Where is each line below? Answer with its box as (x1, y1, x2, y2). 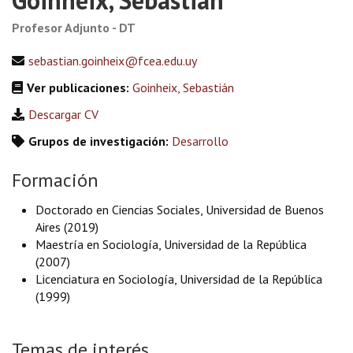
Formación (12, 168, 98, 192)
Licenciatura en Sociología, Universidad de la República (35, 271, 322, 287)
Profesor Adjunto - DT (12, 20, 136, 35)
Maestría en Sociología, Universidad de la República (35, 236, 307, 252)
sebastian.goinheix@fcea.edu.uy (28, 53, 197, 69)
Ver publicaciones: (27, 80, 132, 95)
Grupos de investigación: (28, 133, 172, 149)
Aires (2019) (35, 219, 98, 235)
